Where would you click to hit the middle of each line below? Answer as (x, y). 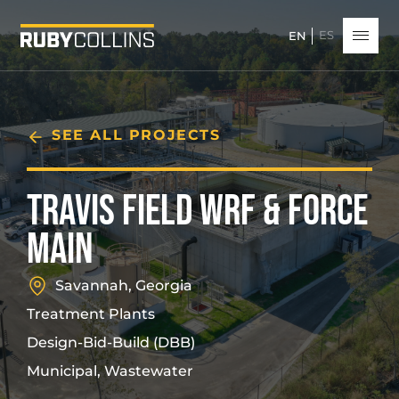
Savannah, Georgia (124, 286)
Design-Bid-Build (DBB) (111, 343)
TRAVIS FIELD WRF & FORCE (197, 212)
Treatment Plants (91, 314)
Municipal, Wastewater (110, 371)
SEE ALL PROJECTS (136, 135)
